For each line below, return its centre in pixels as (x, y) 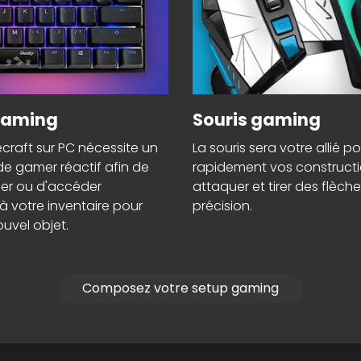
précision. (222, 206)
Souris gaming (257, 120)
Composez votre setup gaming (180, 288)
